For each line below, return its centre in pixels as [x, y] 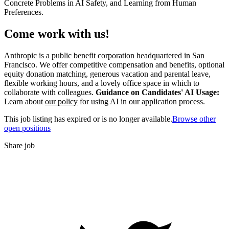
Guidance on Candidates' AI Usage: [157, 92]
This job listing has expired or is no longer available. [88, 119]
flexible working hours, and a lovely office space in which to [102, 83]
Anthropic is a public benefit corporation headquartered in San [104, 55]
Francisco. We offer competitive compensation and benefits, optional [114, 64]
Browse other [194, 119]
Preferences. [24, 12]
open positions [27, 128]
